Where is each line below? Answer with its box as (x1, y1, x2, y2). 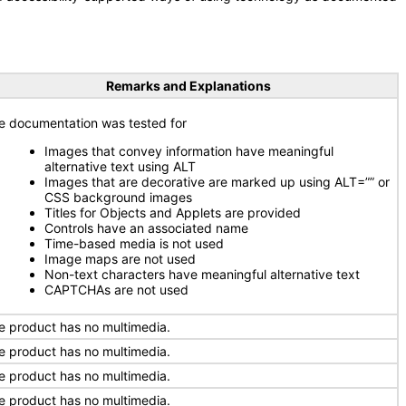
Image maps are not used (44, 251, 196, 266)
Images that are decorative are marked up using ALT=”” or (44, 174, 390, 189)
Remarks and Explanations (105, 78, 271, 93)
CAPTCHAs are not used (44, 282, 188, 297)
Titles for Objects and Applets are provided (44, 205, 301, 220)
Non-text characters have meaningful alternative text (44, 266, 360, 282)
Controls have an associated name (44, 220, 248, 236)
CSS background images (44, 189, 192, 205)
